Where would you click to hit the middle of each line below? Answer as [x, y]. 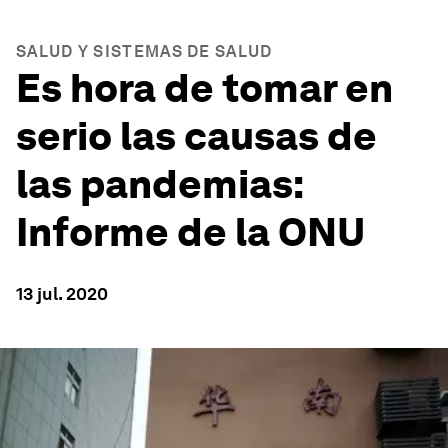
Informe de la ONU [190, 232]
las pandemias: [159, 184]
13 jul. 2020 [62, 293]
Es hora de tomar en [204, 88]
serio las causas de [196, 136]
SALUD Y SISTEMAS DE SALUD [144, 51]
